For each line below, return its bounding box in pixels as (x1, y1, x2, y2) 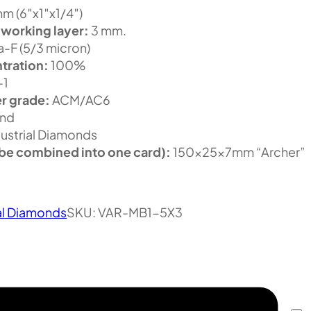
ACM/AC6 (50, 91, 111, 108)
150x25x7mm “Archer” (171, 143, 306, 160)
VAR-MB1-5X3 (98, 204, 183, 221)
